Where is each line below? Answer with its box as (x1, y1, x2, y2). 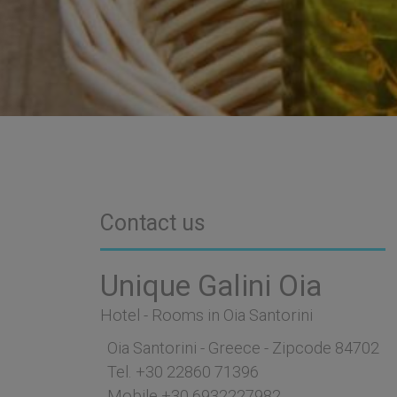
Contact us (99, 210, 206, 237)
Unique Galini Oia (99, 269, 322, 304)
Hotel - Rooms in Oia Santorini (99, 306, 313, 325)
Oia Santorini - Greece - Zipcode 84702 (99, 339, 379, 358)
